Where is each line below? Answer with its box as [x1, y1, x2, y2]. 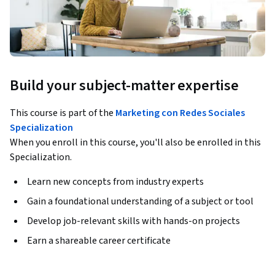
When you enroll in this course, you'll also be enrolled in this [10, 136, 261, 150]
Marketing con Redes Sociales [115, 106, 245, 120]
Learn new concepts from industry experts [27, 175, 204, 189]
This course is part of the [10, 106, 115, 120]
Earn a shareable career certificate [27, 234, 171, 248]
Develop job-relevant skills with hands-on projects [27, 214, 240, 228]
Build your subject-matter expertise [10, 75, 239, 97]
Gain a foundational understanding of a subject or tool [27, 195, 254, 209]
